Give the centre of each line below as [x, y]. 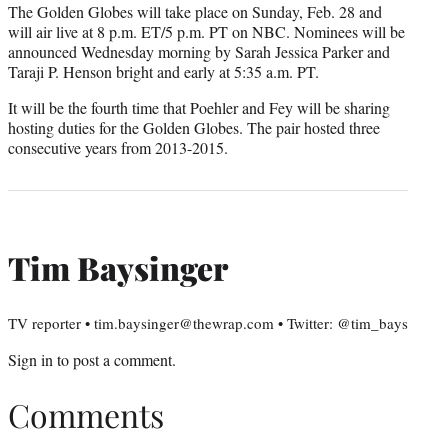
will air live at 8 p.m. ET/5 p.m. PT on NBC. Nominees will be [206, 32]
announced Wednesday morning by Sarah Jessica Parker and [199, 52]
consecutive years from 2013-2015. [118, 148]
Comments [86, 414]
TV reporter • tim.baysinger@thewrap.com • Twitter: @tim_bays [208, 323]
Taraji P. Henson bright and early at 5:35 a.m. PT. [163, 72]
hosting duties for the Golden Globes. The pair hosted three [194, 128]
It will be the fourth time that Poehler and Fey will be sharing [199, 108]
